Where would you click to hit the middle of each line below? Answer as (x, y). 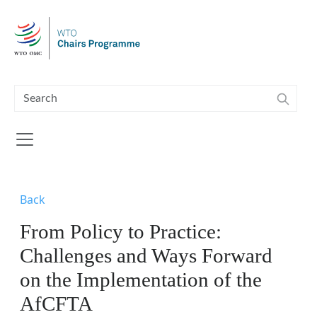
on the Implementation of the (141, 279)
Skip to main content (57, 8)
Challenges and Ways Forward (146, 255)
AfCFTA (56, 304)
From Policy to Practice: (121, 231)
